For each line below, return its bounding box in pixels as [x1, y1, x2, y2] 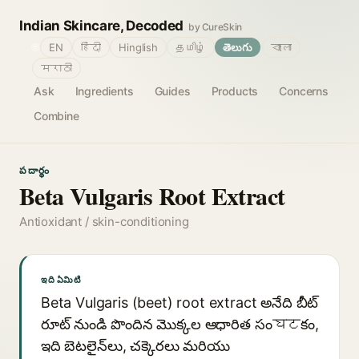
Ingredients [75, 84, 134, 98]
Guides [154, 84, 191, 98]
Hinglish [119, 41, 158, 54]
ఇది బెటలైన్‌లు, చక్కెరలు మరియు [41, 337, 230, 354]
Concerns [279, 84, 329, 98]
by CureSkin [188, 21, 243, 33]
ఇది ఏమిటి [41, 274, 81, 285]
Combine [34, 109, 79, 123]
